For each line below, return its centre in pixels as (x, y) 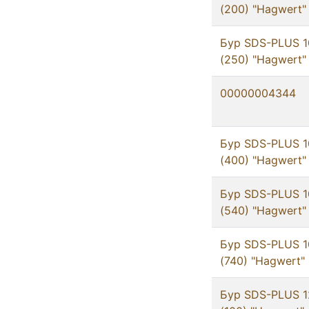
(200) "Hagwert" (263, 9)
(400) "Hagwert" (263, 160)
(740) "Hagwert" (262, 261)
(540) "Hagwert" (263, 211)
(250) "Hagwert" (263, 60)
